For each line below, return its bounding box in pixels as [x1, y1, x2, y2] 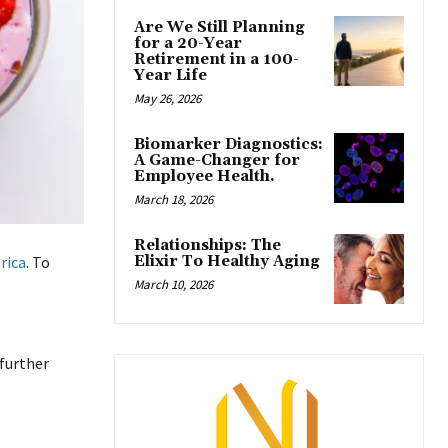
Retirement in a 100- [134, 49, 299, 69]
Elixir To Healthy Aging [134, 251, 320, 271]
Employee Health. [134, 166, 275, 186]
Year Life [134, 65, 207, 85]
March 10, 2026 [134, 275, 213, 293]
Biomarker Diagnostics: [134, 134, 323, 154]
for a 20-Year [134, 33, 242, 53]
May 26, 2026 [134, 89, 201, 107]
